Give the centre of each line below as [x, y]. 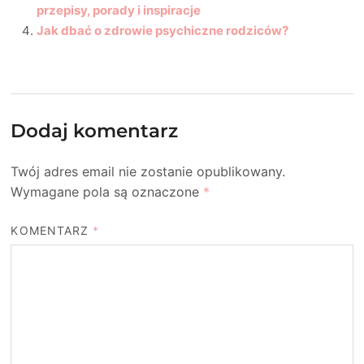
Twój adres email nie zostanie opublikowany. [148, 171]
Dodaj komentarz [95, 130]
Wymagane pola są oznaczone [107, 191]
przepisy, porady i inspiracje [119, 10]
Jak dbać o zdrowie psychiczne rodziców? [163, 30]
